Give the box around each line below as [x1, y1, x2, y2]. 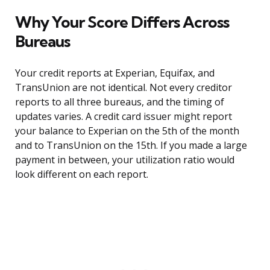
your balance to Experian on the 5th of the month [15, 124, 239, 138]
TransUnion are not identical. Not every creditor [15, 81, 232, 95]
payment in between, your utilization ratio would [15, 153, 234, 167]
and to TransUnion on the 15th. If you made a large [15, 139, 247, 152]
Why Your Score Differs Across [15, 12, 229, 33]
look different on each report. [15, 168, 148, 181]
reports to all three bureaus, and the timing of [15, 95, 224, 109]
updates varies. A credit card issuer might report [15, 110, 232, 124]
